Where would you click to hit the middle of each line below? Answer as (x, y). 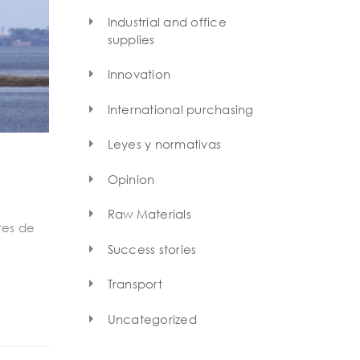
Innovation (139, 74)
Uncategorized (152, 319)
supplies (131, 39)
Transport (135, 284)
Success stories (152, 249)
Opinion (131, 179)
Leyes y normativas (164, 144)
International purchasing (180, 109)
